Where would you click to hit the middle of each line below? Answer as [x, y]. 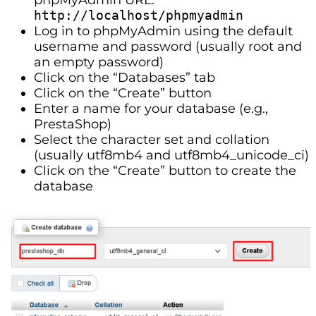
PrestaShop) [73, 124]
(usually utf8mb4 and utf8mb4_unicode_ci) [171, 155]
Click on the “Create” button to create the [165, 170]
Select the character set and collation [152, 139]
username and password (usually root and [168, 46]
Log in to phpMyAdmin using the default [163, 31]
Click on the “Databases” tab [124, 77]
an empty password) [99, 62]
